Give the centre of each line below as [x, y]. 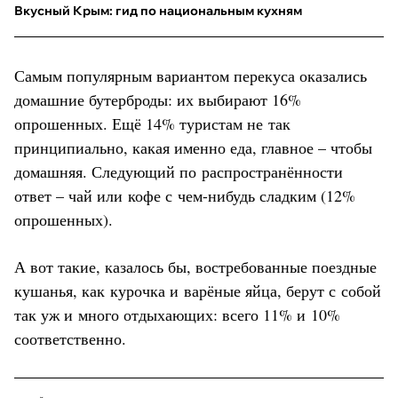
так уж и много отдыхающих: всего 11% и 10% [177, 314]
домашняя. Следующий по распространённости [179, 171]
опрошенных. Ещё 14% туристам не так [152, 123]
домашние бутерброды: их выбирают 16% [158, 99]
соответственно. [70, 338]
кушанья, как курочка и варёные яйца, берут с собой [198, 290]
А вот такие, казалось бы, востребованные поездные [195, 266]
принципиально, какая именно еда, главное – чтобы [193, 147]
